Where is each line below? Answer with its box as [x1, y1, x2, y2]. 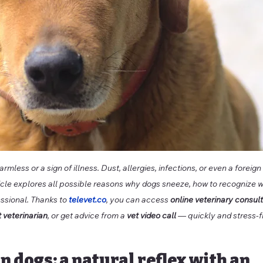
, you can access [106, 194, 170, 205]
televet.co [69, 194, 106, 205]
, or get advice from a [48, 210, 127, 221]
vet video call [127, 210, 176, 221]
